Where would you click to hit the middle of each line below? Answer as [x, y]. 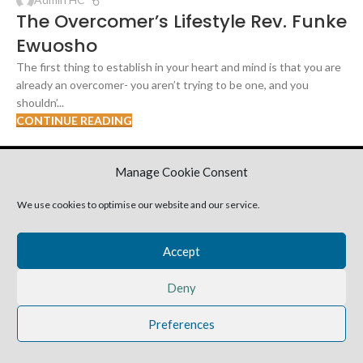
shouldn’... [40, 102]
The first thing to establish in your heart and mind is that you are [179, 66]
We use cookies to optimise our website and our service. [139, 205]
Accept [181, 251]
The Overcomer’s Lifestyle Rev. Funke [181, 21]
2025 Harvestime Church [181, 155]
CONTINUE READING [74, 120]
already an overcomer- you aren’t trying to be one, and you [162, 84]
